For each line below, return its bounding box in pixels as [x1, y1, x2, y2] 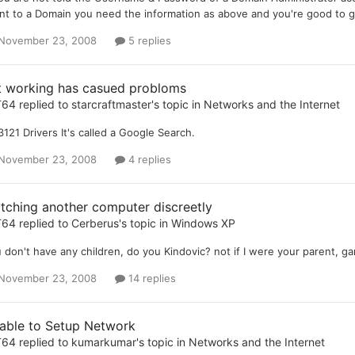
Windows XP [170, 216, 235, 230]
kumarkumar [71, 335, 136, 349]
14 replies [124, 272, 176, 285]
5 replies [124, 33, 171, 47]
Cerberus [71, 216, 119, 230]
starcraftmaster [71, 97, 151, 111]
